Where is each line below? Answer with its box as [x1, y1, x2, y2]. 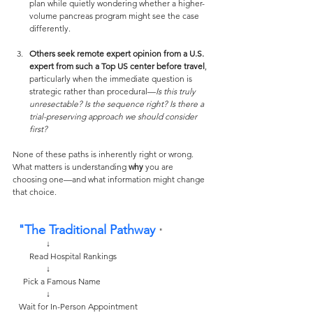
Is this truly [156, 86, 198, 96]
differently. [29, 23, 71, 34]
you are [143, 161, 175, 172]
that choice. [13, 187, 57, 197]
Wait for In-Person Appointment [19, 301, 138, 312]
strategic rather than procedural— [29, 86, 156, 96]
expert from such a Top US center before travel [29, 61, 205, 71]
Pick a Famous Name [23, 276, 103, 286]
